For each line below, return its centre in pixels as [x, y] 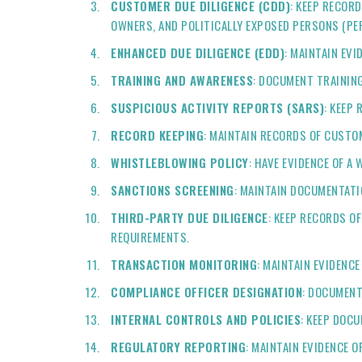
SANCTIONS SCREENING [173, 190]
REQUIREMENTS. [150, 237]
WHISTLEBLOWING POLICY [180, 162]
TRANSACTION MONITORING [184, 264]
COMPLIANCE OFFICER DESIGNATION [206, 292]
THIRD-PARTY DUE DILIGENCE [189, 217]
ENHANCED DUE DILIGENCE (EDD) [198, 53]
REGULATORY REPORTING [178, 347]
